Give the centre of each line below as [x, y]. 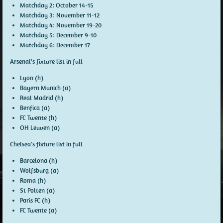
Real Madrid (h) [41, 98]
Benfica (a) [35, 108]
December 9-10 [75, 35]
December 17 [72, 45]
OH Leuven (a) [40, 127]
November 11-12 [77, 15]
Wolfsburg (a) [39, 170]
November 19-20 [78, 25]
